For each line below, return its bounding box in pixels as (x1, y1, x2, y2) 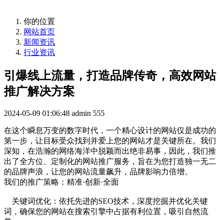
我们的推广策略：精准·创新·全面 (4, 177, 119, 186)
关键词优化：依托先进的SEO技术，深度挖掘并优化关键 (4, 196, 208, 205)
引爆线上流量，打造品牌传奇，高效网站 (4, 69, 216, 82)
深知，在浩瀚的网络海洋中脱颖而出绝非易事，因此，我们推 (4, 146, 216, 155)
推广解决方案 (4, 84, 75, 98)
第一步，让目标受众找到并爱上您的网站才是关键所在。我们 (4, 136, 216, 145)
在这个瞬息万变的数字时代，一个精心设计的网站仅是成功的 (4, 126, 216, 135)
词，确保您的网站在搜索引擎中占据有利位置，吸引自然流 (4, 207, 208, 216)
